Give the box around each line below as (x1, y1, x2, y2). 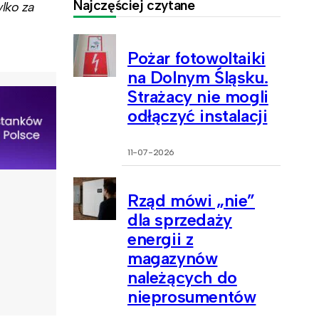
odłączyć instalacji (127, 105, 268, 126)
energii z (127, 229, 194, 250)
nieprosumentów (127, 286, 256, 308)
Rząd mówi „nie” (127, 190, 255, 211)
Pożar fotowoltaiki (127, 47, 266, 68)
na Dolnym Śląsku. (127, 66, 268, 88)
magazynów (127, 248, 218, 269)
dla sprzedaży (127, 209, 232, 231)
